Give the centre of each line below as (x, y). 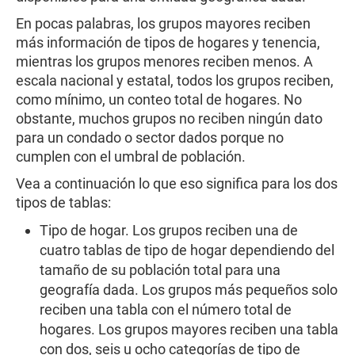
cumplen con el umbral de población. (134, 157)
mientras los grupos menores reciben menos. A (164, 61)
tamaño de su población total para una (160, 270)
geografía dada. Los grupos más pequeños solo (189, 290)
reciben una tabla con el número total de (166, 309)
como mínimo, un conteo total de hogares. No (159, 99)
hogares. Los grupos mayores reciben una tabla (189, 329)
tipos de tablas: (63, 202)
